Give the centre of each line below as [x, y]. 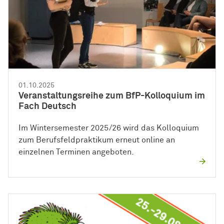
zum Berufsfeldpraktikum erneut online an [97, 140]
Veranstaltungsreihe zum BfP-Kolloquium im [112, 96]
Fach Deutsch [47, 106]
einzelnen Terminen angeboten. [76, 152]
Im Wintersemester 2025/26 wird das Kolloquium [109, 128]
